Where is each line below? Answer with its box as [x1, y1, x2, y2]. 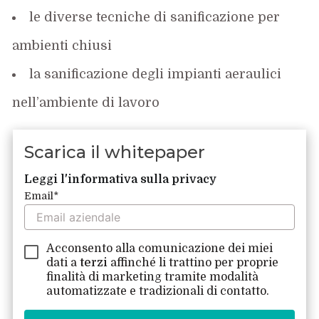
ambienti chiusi [12, 38, 113, 53]
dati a [46, 256, 80, 269]
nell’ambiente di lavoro [12, 95, 160, 110]
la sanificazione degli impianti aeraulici [29, 66, 282, 81]
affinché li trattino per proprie [110, 256, 279, 269]
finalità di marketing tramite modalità [46, 270, 259, 283]
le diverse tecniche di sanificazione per [29, 9, 281, 24]
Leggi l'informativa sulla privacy [24, 172, 217, 186]
